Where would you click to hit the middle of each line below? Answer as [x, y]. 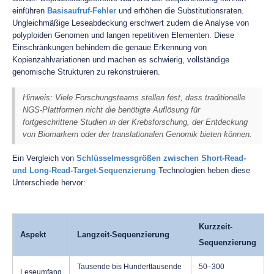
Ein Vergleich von [44, 158]
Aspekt [33, 235]
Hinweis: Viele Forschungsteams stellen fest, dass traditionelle [134, 97]
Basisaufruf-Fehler [82, 11]
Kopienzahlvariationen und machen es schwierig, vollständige [121, 60]
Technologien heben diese [203, 170]
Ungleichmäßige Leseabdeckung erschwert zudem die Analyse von [131, 23]
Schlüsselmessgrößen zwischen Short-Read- [161, 158]
